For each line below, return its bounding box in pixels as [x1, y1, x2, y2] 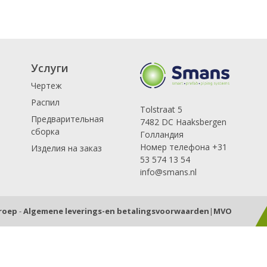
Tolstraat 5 [139, 103, 182, 115]
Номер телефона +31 [139, 141, 227, 153]
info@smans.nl [139, 166, 197, 178]
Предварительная [30, 113, 104, 125]
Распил [30, 96, 60, 108]
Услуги [30, 60, 69, 75]
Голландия [139, 128, 184, 140]
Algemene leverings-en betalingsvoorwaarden [23, 205, 210, 216]
